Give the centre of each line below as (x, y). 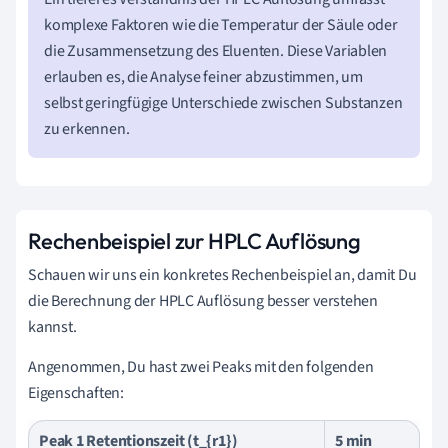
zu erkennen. (87, 129)
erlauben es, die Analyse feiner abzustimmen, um (203, 77)
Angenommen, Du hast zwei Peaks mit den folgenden (201, 367)
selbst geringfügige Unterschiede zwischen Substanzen (223, 103)
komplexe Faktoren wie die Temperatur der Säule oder (221, 25)
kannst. (52, 327)
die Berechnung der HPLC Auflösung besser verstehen (203, 301)
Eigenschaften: (76, 393)
